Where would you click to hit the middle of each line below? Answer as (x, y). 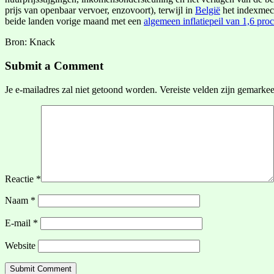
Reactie (20, 179)
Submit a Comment (54, 66)
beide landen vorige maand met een (74, 21)
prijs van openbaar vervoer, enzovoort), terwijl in (100, 10)
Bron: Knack (30, 42)
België (208, 10)
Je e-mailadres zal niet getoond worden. (81, 89)
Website (20, 245)
